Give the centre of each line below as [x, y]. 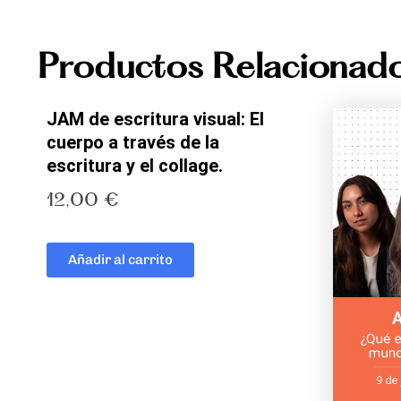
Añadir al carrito [120, 260]
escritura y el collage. [135, 165]
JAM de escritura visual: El [155, 119]
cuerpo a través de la [133, 142]
